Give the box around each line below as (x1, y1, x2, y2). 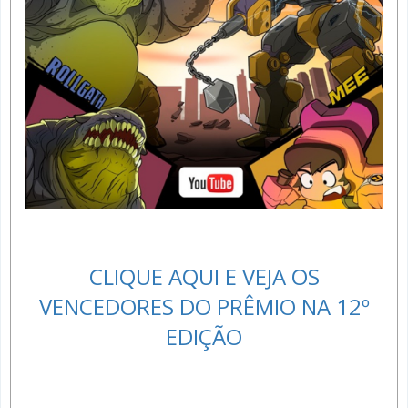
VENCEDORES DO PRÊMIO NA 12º (38, 291, 370, 321)
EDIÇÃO (166, 321, 242, 352)
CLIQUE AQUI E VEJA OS (88, 260, 320, 291)
